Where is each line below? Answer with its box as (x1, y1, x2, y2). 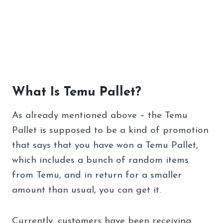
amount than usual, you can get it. (12, 185, 161, 195)
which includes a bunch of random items (12, 155, 189, 165)
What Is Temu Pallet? (12, 85, 141, 99)
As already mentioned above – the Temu (12, 111, 188, 120)
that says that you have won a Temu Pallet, (12, 140, 198, 150)
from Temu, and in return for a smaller (12, 170, 182, 180)
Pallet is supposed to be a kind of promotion (12, 125, 209, 135)
